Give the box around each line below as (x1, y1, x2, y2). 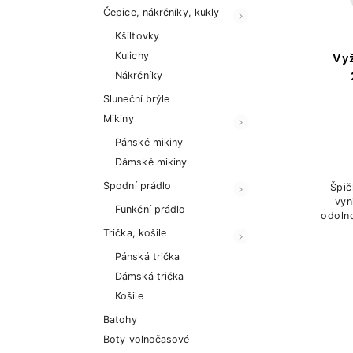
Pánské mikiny (115, 136, 184, 148)
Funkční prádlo (115, 203, 186, 215)
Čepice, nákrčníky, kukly (103, 6, 220, 18)
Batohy (103, 314, 137, 325)
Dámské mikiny (115, 156, 188, 168)
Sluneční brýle (103, 93, 170, 105)
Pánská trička (115, 251, 180, 262)
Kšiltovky (115, 30, 159, 42)
